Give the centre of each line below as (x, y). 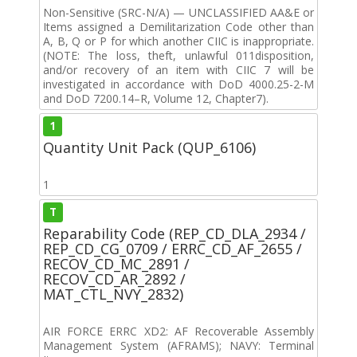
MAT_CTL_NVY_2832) (113, 294)
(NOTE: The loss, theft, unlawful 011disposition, (178, 55)
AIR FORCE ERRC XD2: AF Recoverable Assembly (178, 331)
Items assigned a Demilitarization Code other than (178, 26)
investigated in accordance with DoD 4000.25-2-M (178, 84)
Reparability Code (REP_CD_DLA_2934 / (175, 233)
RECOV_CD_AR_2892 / (114, 279)
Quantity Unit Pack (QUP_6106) (149, 147)
